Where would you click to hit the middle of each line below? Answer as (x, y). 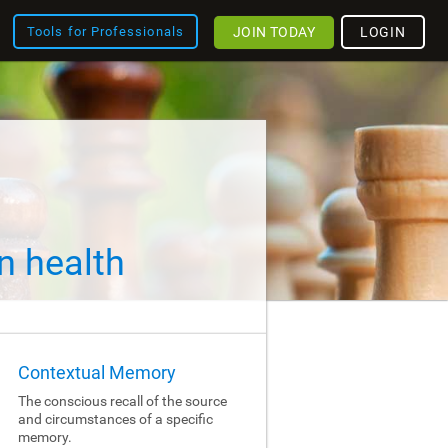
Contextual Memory (97, 372)
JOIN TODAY (274, 32)
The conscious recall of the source (122, 401)
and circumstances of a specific (115, 419)
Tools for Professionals (105, 32)
